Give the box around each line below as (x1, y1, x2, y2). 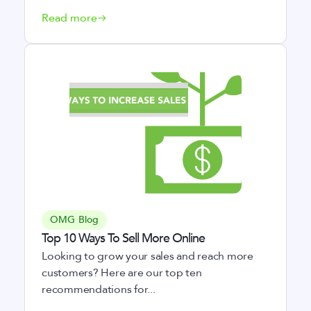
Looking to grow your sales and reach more (42, 249, 253, 264)
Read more (42, 10, 97, 26)
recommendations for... (42, 282, 155, 297)
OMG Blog (50, 213, 99, 226)
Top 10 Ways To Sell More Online (42, 230, 205, 247)
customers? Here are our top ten (42, 265, 202, 280)
